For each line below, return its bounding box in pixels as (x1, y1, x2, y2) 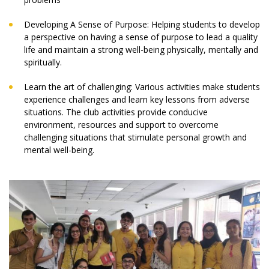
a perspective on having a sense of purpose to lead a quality (24, 31, 258, 43)
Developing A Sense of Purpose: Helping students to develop (24, 19, 260, 31)
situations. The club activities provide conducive (24, 106, 208, 118)
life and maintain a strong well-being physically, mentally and (24, 44, 258, 56)
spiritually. (24, 56, 62, 68)
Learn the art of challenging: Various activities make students (24, 81, 260, 93)
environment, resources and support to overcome (24, 119, 219, 131)
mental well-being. (24, 144, 94, 156)
